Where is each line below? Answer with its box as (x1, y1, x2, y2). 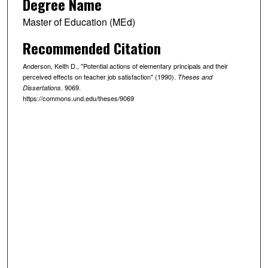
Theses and (177, 72, 212, 81)
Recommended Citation (22, 36, 161, 59)
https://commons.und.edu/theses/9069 (22, 93, 134, 103)
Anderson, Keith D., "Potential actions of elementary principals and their (22, 60, 228, 71)
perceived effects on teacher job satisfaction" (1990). (22, 71, 178, 81)
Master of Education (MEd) (22, 14, 135, 29)
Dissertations (22, 83, 61, 92)
